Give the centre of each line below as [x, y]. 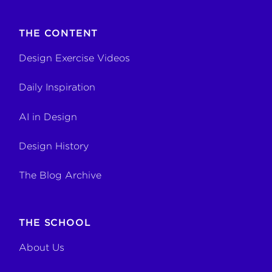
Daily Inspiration [57, 87]
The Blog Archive [60, 175]
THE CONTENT [59, 33]
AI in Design [48, 117]
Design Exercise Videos [75, 58]
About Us [42, 248]
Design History [54, 146]
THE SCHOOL [55, 223]
